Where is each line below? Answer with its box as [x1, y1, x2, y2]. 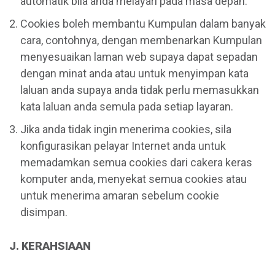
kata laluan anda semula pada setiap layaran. [20, 99, 233, 113]
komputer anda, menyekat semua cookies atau [20, 172, 247, 185]
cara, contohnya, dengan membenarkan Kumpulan [20, 33, 262, 47]
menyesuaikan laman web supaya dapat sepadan [20, 50, 258, 63]
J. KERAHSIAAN [9, 239, 91, 252]
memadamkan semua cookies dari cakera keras [20, 155, 252, 169]
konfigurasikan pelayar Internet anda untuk [20, 139, 226, 152]
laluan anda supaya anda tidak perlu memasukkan [20, 83, 259, 96]
